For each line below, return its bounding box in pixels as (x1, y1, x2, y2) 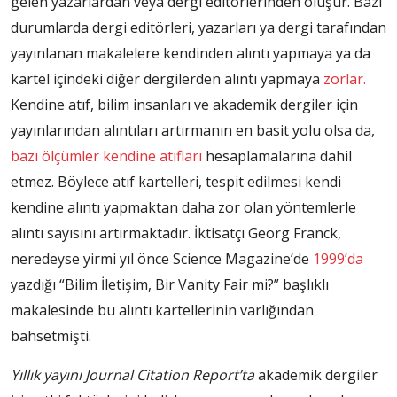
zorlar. (323, 69, 366, 90)
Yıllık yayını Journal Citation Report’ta (11, 365, 254, 385)
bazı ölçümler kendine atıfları (11, 146, 202, 167)
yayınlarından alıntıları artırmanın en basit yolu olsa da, (11, 121, 375, 141)
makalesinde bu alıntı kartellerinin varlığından (11, 300, 314, 321)
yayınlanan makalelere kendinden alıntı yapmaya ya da (11, 43, 370, 64)
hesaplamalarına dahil (202, 146, 352, 167)
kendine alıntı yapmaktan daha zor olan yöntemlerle (11, 198, 356, 218)
